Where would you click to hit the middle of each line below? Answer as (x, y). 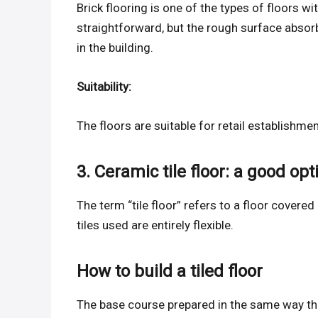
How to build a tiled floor (170, 272)
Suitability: (104, 86)
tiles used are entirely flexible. (155, 225)
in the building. (115, 47)
